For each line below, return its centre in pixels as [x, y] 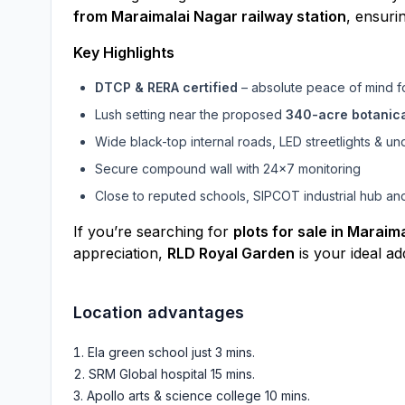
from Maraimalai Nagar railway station [210, 16]
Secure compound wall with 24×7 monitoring [228, 169]
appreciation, [120, 253]
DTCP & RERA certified [166, 87]
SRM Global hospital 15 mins [170, 374]
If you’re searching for [153, 231]
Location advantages [159, 312]
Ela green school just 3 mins [170, 352]
